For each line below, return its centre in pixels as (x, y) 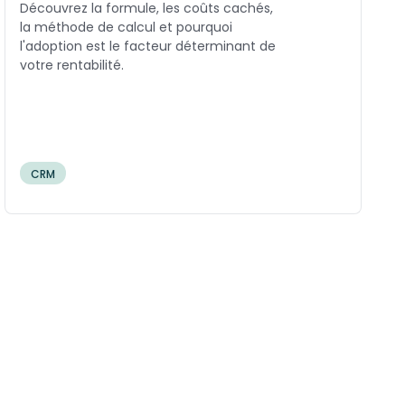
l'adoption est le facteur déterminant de (148, 47)
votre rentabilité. (72, 66)
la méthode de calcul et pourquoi (127, 28)
